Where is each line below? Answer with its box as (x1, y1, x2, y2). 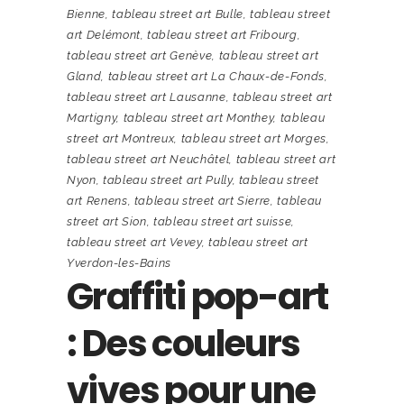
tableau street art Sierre (133, 193, 271, 207)
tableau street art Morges (180, 131, 326, 145)
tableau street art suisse (153, 214, 292, 228)
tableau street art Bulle (112, 6, 243, 21)
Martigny (67, 110, 117, 124)
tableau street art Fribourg (147, 27, 298, 41)
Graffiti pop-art (67, 271, 328, 322)
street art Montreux (67, 131, 175, 145)
